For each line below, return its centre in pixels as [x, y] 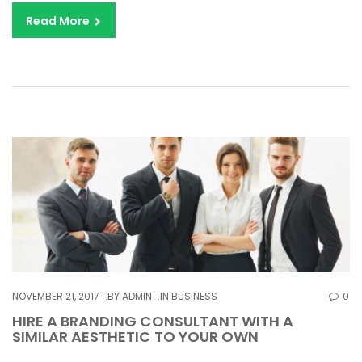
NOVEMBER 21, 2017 [56, 297]
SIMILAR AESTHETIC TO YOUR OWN [135, 337]
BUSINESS [195, 297]
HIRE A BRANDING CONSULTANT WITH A [153, 322]
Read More [59, 21]
